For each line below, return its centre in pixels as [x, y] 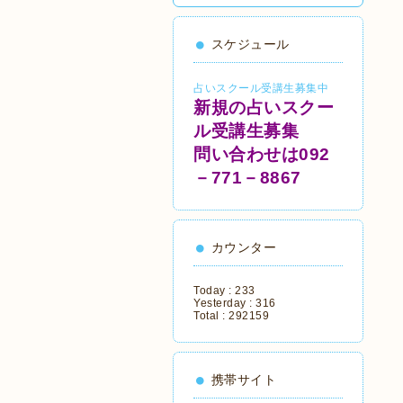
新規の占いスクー [264, 107]
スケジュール [250, 44]
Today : [214, 291]
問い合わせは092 [262, 154]
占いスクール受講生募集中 [261, 88]
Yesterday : [224, 303]
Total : [211, 316]
